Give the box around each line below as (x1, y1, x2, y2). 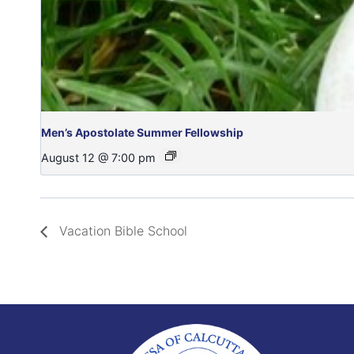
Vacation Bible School (55, 223, 187, 239)
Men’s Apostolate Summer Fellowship (41, 126, 243, 139)
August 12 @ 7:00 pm (41, 151, 156, 164)
